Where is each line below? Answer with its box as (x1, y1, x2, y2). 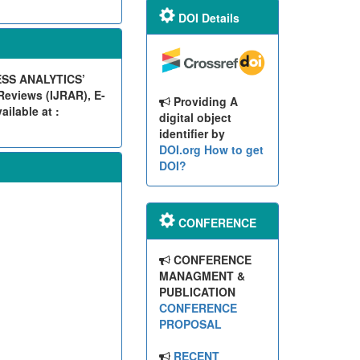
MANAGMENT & (158, 268, 245, 284)
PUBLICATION (158, 284, 235, 301)
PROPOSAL (158, 316, 222, 333)
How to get (203, 141, 264, 158)
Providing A (170, 93, 238, 110)
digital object (158, 109, 231, 126)
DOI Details (174, 9, 239, 26)
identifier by (158, 125, 225, 142)
